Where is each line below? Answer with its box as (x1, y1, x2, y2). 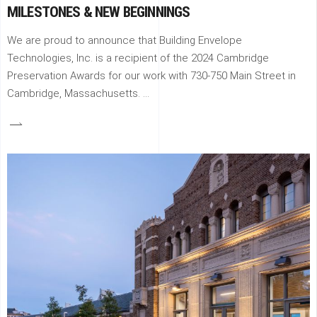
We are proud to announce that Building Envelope (7, 33, 242, 47)
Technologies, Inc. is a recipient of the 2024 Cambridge (7, 51, 269, 64)
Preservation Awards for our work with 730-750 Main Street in (7, 69, 296, 82)
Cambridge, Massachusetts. (7, 86, 143, 100)
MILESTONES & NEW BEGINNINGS (7, 3, 190, 21)
